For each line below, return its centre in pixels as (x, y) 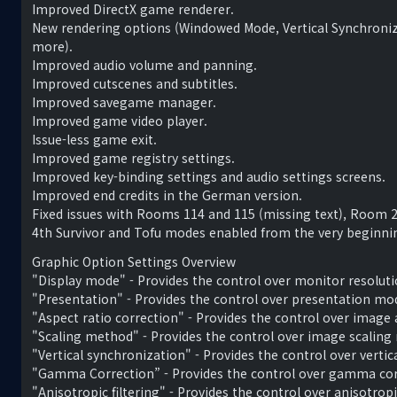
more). (52, 47)
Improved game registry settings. (133, 158)
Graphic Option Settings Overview (134, 262)
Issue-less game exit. (94, 140)
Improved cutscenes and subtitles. (135, 84)
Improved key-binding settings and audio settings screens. (209, 177)
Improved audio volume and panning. (144, 65)
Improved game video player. (120, 121)
